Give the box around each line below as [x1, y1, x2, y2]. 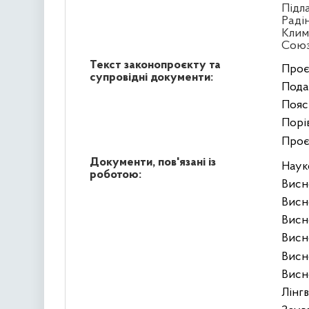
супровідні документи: [89, 70, 213, 84]
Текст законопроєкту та [89, 58, 221, 72]
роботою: [89, 168, 141, 181]
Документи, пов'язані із [89, 155, 216, 169]
